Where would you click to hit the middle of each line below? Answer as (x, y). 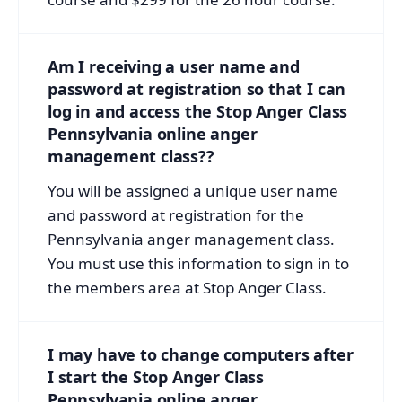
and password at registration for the (176, 214)
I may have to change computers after (201, 354)
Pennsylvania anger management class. (191, 239)
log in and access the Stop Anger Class (198, 111)
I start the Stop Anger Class (156, 376)
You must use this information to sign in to (198, 263)
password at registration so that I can (197, 88)
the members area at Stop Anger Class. (187, 287)
